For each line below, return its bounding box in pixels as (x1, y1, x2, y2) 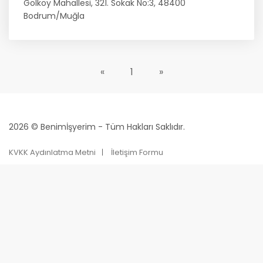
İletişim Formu (111, 147, 163, 158)
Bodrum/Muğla (23, 10, 85, 22)
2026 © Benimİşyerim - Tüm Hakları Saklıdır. (9, 121, 185, 133)
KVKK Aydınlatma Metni (9, 147, 96, 158)
